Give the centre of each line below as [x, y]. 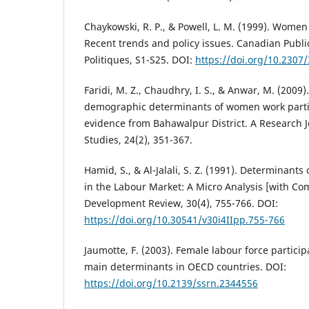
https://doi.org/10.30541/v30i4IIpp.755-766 [185, 220]
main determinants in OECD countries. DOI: [185, 267]
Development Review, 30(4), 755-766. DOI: [181, 203]
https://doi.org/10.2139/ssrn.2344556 [171, 283]
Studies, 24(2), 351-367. [138, 140]
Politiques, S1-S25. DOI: [140, 60]
